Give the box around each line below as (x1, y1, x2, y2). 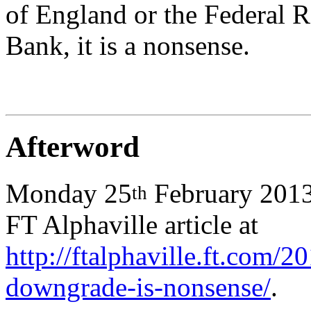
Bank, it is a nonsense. (6, 31, 250, 61)
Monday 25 (6, 178, 132, 208)
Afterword (6, 131, 140, 164)
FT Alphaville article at (6, 209, 258, 239)
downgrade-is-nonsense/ (6, 271, 271, 302)
